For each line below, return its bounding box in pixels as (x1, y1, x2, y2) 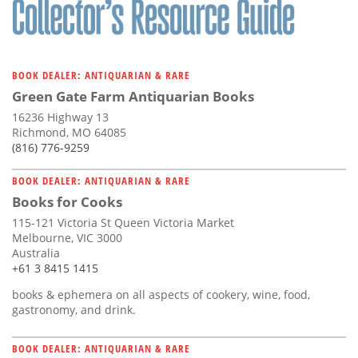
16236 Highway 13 (12, 109, 109, 125)
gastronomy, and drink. (12, 302, 136, 318)
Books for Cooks (12, 193, 122, 212)
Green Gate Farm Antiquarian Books (12, 87, 254, 106)
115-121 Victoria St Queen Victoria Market (12, 215, 234, 231)
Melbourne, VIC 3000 (12, 230, 122, 246)
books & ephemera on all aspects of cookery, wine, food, (12, 287, 310, 303)
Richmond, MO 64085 (12, 125, 126, 141)
